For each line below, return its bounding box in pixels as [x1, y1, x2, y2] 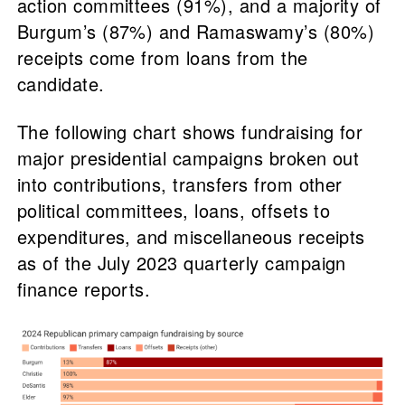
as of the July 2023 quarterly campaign [16, 250, 346, 276]
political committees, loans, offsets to [16, 197, 331, 223]
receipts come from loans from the [16, 44, 308, 71]
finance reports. [16, 276, 151, 302]
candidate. [16, 71, 105, 97]
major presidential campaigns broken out [16, 145, 360, 171]
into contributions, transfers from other [16, 171, 343, 197]
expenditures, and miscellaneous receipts [16, 223, 365, 250]
